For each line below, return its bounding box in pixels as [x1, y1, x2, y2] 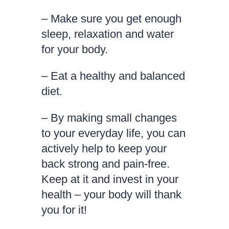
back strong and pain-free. [41, 157, 170, 170]
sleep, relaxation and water [41, 28, 174, 40]
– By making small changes [41, 111, 177, 124]
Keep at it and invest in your [41, 173, 178, 186]
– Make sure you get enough [41, 12, 181, 25]
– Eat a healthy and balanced [41, 70, 185, 82]
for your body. [41, 43, 108, 56]
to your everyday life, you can [41, 127, 186, 140]
